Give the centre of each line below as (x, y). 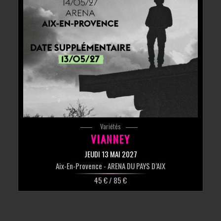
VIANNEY (110, 139)
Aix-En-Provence (79, 166)
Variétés (110, 127)
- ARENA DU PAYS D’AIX (134, 166)
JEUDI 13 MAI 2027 (110, 154)
